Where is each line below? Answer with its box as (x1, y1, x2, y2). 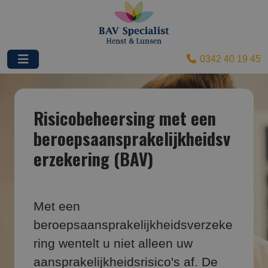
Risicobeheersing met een (33, 105, 216, 130)
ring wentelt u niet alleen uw (33, 236, 193, 251)
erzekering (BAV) (33, 146, 153, 171)
